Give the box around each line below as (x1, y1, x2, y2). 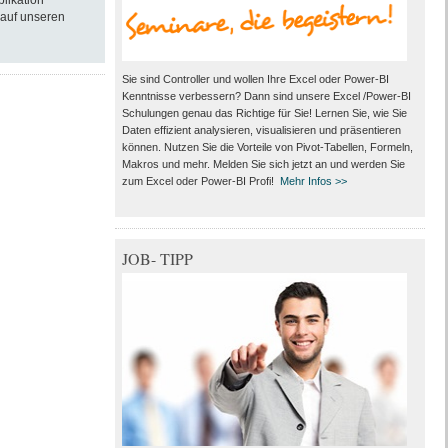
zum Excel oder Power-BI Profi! (121, 175, 280, 187)
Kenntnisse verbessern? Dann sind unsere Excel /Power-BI (121, 90, 411, 102)
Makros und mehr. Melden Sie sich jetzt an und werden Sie (121, 158, 405, 170)
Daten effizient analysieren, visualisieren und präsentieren (121, 124, 401, 136)
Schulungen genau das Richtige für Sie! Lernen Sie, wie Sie (121, 107, 407, 119)
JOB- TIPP (121, 248, 193, 269)
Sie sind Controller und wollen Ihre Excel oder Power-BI (121, 73, 389, 85)
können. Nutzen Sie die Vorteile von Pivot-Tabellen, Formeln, (121, 141, 413, 153)
